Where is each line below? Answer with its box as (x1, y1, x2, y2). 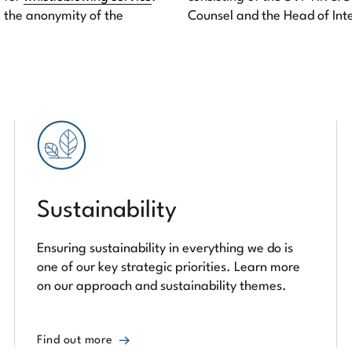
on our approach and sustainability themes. (37, 280, 287, 293)
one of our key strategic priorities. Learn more (37, 261, 300, 274)
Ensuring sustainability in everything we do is (37, 242, 293, 255)
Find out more (37, 335, 113, 346)
